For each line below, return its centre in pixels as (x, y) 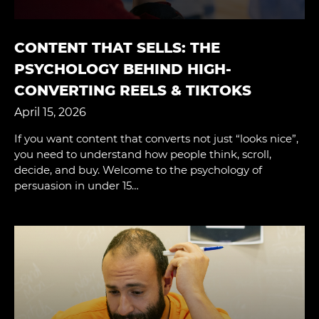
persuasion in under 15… (77, 186)
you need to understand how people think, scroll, (143, 155)
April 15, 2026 (50, 113)
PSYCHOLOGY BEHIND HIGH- (123, 69)
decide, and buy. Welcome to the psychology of (138, 170)
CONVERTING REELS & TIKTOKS (133, 91)
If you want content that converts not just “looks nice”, (156, 139)
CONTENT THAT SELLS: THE (117, 48)
